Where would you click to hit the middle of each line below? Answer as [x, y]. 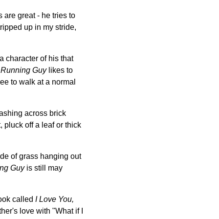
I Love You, [55, 199]
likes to [60, 70]
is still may [44, 168]
